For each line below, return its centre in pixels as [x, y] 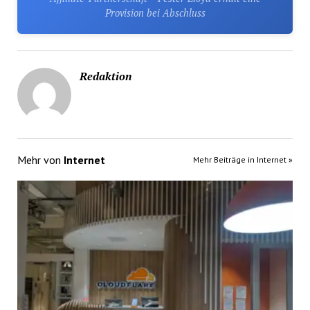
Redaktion [105, 76]
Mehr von [40, 160]
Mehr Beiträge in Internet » [243, 160]
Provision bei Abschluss [155, 13]
